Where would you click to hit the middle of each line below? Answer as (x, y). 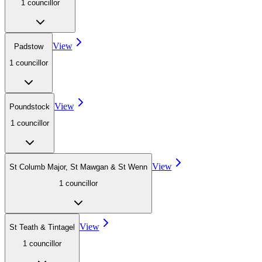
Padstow (29, 46)
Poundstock (30, 106)
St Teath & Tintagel (42, 227)
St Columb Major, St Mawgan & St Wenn (78, 167)
